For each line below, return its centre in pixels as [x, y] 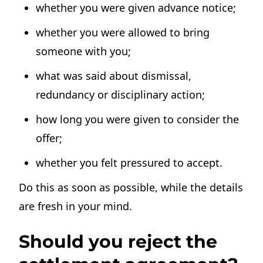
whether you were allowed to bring [123, 33]
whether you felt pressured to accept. [129, 163]
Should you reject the [118, 242]
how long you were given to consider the [138, 119]
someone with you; [84, 51]
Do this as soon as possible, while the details [131, 188]
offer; [49, 138]
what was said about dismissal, [114, 76]
